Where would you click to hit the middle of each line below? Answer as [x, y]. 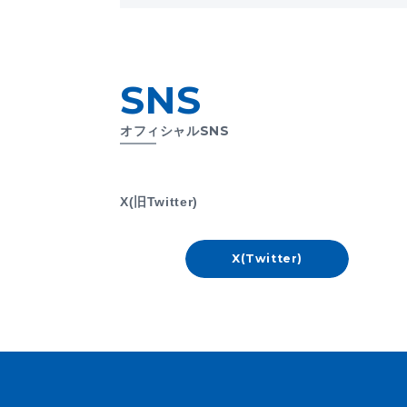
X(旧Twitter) [159, 202]
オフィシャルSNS [175, 131]
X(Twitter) [267, 259]
